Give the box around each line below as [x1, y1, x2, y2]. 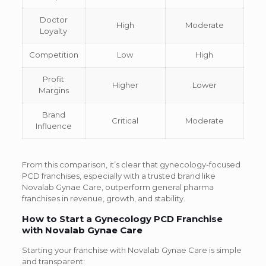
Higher [112, 80, 138, 90]
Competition [28, 50, 78, 60]
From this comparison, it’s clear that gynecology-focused [21, 160, 240, 170]
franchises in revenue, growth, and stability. [21, 194, 185, 204]
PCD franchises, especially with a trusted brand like [21, 171, 216, 181]
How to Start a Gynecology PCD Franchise [21, 213, 223, 225]
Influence [35, 121, 72, 131]
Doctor [39, 15, 68, 25]
